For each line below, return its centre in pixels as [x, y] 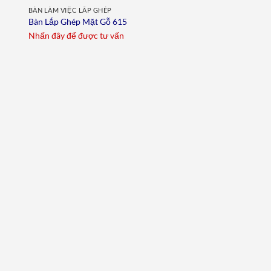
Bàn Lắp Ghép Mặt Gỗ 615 [77, 22]
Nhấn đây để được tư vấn [76, 35]
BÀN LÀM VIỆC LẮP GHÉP [70, 10]
